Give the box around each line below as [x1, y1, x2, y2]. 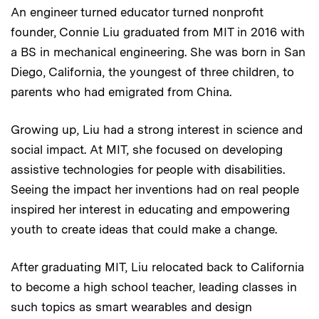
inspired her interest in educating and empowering [11, 202, 290, 216]
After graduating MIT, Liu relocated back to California [11, 259, 304, 274]
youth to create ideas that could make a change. [11, 221, 277, 236]
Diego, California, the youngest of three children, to [11, 64, 294, 79]
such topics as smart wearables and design [11, 299, 252, 314]
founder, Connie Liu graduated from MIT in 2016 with [11, 24, 305, 39]
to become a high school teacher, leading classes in [11, 279, 297, 294]
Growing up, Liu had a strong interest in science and [11, 122, 303, 137]
